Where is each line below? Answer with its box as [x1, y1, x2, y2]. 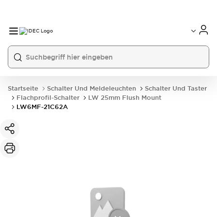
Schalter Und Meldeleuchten [47, 84, 136, 93]
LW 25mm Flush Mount [88, 93, 161, 102]
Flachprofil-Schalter [16, 93, 79, 102]
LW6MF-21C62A [16, 103, 68, 111]
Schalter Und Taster [145, 84, 207, 93]
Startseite [8, 84, 38, 93]
